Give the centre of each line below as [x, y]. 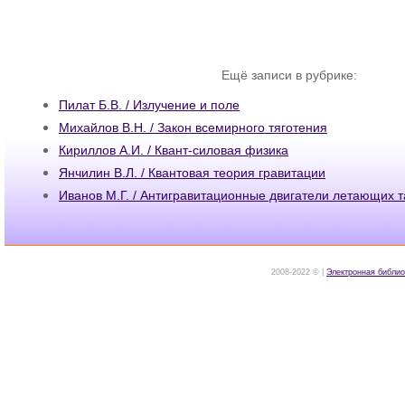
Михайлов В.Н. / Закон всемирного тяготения [193, 127]
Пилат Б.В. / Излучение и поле [149, 104]
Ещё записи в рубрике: [289, 75]
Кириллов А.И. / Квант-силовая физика [174, 150]
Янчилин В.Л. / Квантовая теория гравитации [192, 172]
